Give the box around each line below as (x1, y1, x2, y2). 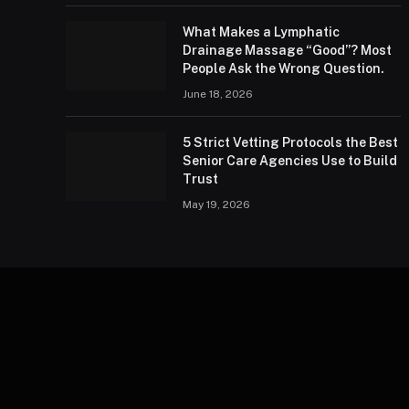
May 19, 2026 (183, 198, 250, 211)
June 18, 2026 (183, 88, 253, 100)
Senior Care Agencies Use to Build (183, 153, 397, 168)
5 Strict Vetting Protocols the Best (183, 135, 398, 150)
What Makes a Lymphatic (183, 25, 340, 39)
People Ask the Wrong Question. (183, 61, 384, 76)
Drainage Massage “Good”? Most (183, 43, 392, 58)
